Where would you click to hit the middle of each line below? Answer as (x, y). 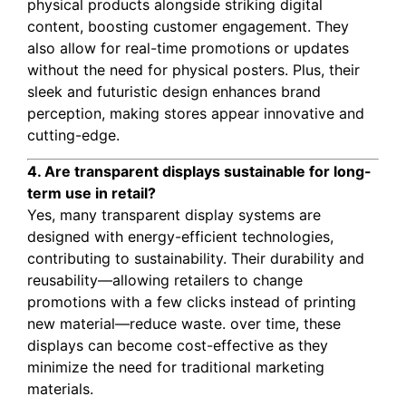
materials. (60, 388)
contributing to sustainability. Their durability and (196, 258)
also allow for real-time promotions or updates (188, 48)
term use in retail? (92, 193)
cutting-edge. (73, 135)
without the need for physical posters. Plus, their (193, 69)
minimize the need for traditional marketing (176, 367)
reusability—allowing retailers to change (165, 280)
